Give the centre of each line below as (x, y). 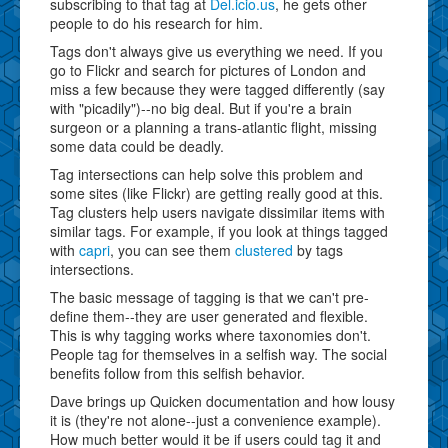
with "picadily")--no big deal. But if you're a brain (201, 107)
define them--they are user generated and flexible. (209, 315)
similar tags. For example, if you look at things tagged (219, 230)
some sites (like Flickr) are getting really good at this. (216, 192)
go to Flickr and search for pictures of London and (208, 69)
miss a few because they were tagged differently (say (217, 88)
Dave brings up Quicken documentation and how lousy (222, 400)
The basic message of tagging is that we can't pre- (209, 296)
